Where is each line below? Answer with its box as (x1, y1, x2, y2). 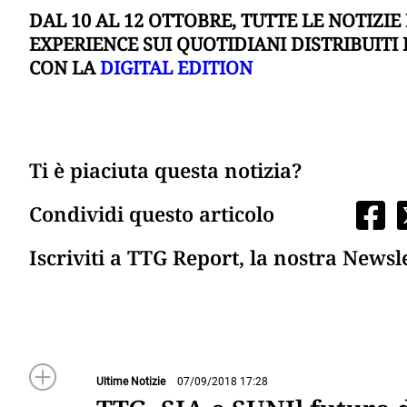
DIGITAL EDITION (100, 55, 253, 81)
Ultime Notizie (96, 375, 165, 389)
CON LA (29, 55, 100, 81)
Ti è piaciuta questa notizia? (29, 156, 302, 184)
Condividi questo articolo (29, 200, 274, 228)
